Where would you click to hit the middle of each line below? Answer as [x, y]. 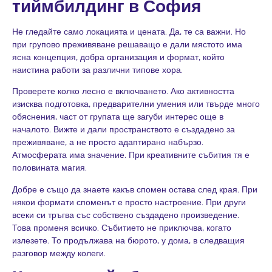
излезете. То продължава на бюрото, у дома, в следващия [128, 240]
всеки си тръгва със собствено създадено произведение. [126, 214]
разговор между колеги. [59, 253]
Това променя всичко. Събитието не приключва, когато [122, 227]
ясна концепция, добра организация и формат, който [118, 57]
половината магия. [49, 168]
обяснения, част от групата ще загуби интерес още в [118, 117]
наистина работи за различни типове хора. [97, 70]
